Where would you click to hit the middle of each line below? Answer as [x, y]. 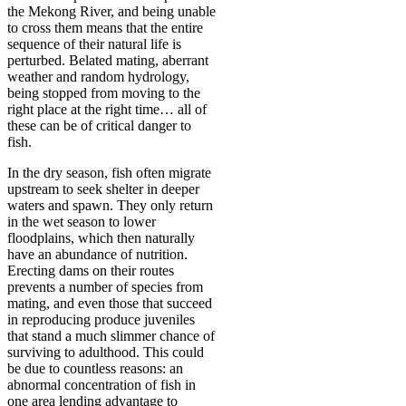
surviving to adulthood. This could [106, 352]
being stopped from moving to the [104, 92]
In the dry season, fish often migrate [109, 172]
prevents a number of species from [105, 286]
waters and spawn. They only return [110, 205]
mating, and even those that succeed [110, 303]
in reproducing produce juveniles [101, 319]
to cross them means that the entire [105, 27]
